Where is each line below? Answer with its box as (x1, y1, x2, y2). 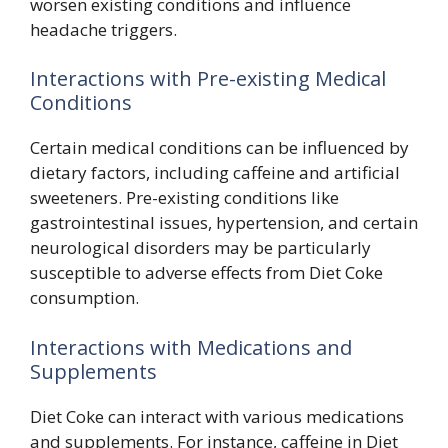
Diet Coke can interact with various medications (30, 404, 404, 428)
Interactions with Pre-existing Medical (30, 65, 386, 92)
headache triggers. (30, 17, 177, 41)
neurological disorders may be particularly (30, 236, 371, 259)
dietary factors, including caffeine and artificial (30, 161, 400, 184)
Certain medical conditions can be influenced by (30, 136, 409, 159)
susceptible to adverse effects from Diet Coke (30, 261, 383, 284)
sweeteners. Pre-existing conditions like (30, 186, 339, 209)
